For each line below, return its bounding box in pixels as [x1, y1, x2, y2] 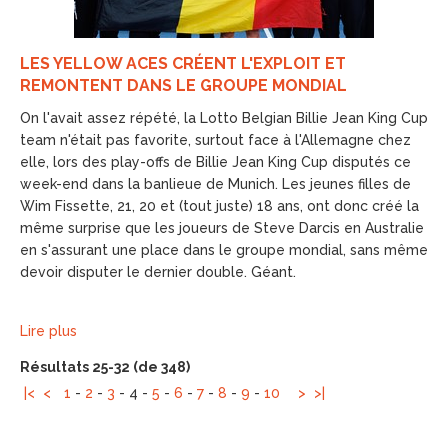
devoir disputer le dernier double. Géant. [20, 264, 296, 280]
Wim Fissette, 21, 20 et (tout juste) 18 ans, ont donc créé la [20, 198, 419, 214]
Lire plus [20, 323, 77, 339]
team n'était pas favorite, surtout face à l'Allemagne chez [20, 132, 411, 148]
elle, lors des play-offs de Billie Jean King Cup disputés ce [20, 154, 411, 170]
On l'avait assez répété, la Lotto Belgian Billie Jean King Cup [20, 110, 428, 126]
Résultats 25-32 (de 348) [20, 359, 190, 375]
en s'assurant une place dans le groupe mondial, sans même [20, 242, 428, 258]
